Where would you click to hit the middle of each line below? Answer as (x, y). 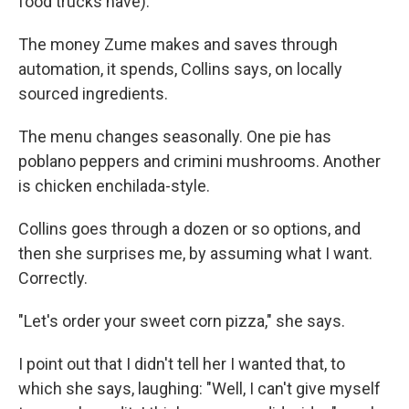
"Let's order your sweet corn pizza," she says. (182, 321)
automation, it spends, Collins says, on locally (180, 69)
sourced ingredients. (93, 94)
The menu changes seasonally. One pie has (175, 137)
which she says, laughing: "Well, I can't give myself (199, 389)
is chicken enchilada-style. (114, 186)
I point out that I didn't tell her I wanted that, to (182, 364)
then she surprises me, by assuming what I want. (195, 254)
